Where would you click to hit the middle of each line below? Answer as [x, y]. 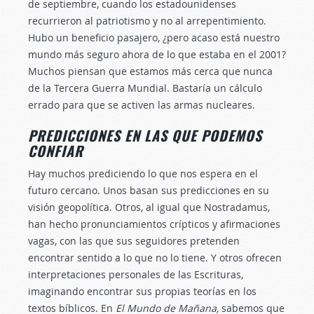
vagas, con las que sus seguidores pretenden [134, 241]
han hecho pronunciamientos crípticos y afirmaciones [154, 224]
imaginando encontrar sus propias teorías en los [142, 291]
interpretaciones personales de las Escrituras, [136, 274]
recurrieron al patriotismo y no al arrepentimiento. [147, 21]
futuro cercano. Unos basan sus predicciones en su [149, 190]
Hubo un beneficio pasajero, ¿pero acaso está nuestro [154, 37]
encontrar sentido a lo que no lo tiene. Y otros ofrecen [155, 258]
